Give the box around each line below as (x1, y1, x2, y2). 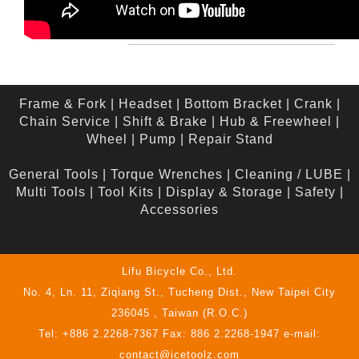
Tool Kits (97, 185, 154, 200)
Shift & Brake (123, 115, 208, 129)
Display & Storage (165, 185, 283, 200)
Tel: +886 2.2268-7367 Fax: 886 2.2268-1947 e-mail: (38, 328, 321, 341)
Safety (294, 185, 336, 200)
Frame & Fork (18, 97, 107, 111)
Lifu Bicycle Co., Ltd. (122, 265, 237, 278)
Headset (118, 97, 172, 111)
